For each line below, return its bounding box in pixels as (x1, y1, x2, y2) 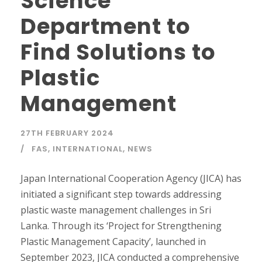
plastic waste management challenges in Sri (20, 203, 211, 216)
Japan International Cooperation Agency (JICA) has (20, 171, 242, 185)
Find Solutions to (20, 36, 216, 67)
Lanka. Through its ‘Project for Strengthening (20, 219, 222, 232)
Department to (20, 11, 191, 42)
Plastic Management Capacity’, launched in (20, 235, 206, 248)
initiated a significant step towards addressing (20, 187, 222, 201)
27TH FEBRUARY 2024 (20, 127, 114, 139)
